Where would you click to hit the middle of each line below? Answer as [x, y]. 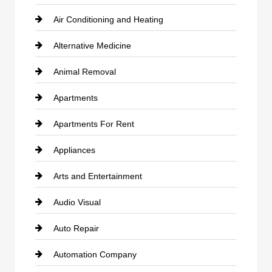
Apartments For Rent [94, 124]
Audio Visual [77, 202]
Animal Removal [85, 72]
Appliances [74, 150]
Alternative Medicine [92, 46]
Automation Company [95, 254]
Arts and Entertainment [98, 176]
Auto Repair [76, 228]
